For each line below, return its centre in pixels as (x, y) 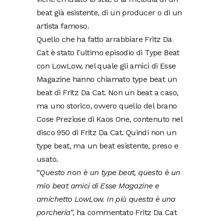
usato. (47, 159)
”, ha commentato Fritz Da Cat (124, 212)
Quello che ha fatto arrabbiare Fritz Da (104, 39)
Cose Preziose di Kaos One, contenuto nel (109, 119)
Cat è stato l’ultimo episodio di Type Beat (108, 52)
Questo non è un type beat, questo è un (110, 172)
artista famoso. (63, 26)
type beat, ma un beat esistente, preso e (107, 146)
